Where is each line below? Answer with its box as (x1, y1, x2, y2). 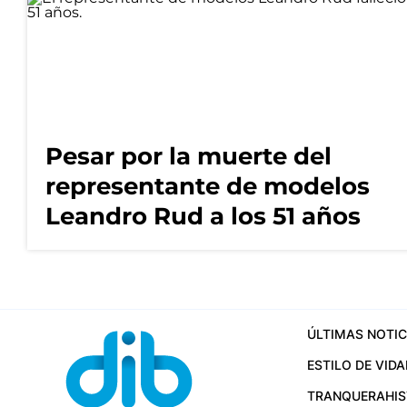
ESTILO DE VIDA (306, 356, 405, 372)
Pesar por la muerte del (45, 141, 332, 171)
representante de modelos (45, 171, 370, 201)
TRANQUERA (306, 387, 385, 403)
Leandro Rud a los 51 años (45, 201, 361, 231)
